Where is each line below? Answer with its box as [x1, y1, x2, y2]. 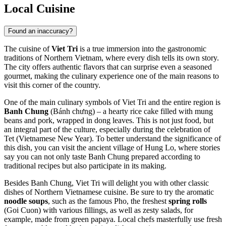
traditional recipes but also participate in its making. [4, 161, 166, 170]
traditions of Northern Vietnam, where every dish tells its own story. [4, 53, 219, 62]
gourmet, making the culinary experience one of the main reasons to [4, 71, 219, 80]
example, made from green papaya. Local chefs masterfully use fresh [4, 214, 222, 223]
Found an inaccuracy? [8, 27, 73, 35]
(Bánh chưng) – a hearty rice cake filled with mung [48, 106, 213, 116]
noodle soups [4, 196, 48, 205]
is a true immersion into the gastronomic [78, 44, 206, 53]
